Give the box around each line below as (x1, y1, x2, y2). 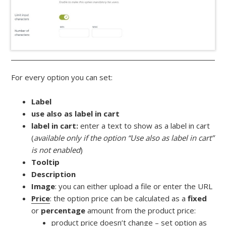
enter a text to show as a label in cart (80, 121, 210, 131)
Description (31, 169, 76, 180)
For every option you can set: (11, 72, 113, 83)
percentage (41, 205, 88, 216)
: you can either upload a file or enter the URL (55, 181, 213, 192)
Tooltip (31, 157, 60, 167)
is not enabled (31, 145, 81, 155)
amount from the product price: (87, 205, 196, 216)
